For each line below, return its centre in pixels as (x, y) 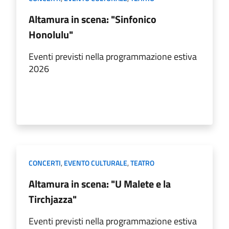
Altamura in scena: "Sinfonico (93, 19)
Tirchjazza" (53, 199)
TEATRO (142, 163)
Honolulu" (51, 34)
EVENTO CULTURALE (96, 163)
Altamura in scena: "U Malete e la (100, 184)
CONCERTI (45, 163)
